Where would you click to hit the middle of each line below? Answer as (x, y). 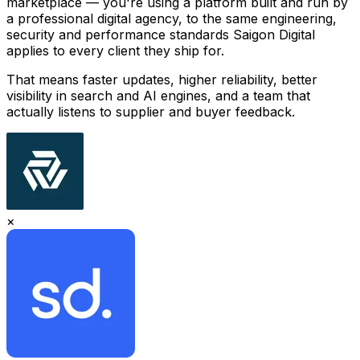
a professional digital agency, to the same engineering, (172, 18)
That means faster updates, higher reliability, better (162, 79)
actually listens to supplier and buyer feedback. (151, 111)
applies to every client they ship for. (115, 50)
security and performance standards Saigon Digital (161, 34)
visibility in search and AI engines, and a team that (158, 95)
